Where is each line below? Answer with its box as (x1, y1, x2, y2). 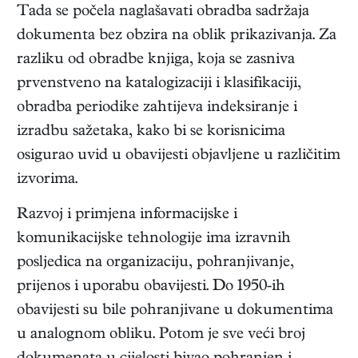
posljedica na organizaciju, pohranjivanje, (17, 255, 294, 272)
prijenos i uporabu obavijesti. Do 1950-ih (17, 279, 285, 296)
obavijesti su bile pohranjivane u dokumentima (17, 303, 333, 320)
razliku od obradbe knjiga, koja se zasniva (17, 52, 295, 70)
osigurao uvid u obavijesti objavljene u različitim (17, 148, 340, 165)
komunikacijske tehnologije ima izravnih (17, 231, 291, 249)
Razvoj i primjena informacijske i (17, 207, 237, 225)
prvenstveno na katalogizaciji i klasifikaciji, (17, 76, 301, 93)
